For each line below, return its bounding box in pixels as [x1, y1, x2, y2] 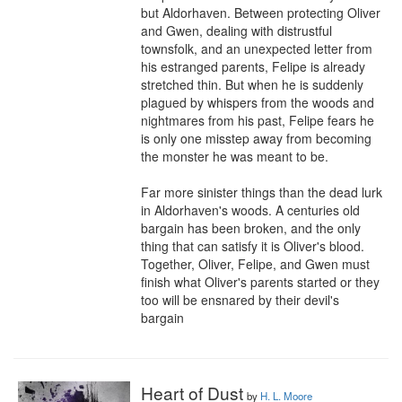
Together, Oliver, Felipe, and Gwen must [141, 255, 370, 273]
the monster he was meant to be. [141, 147, 328, 165]
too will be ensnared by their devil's [141, 291, 339, 309]
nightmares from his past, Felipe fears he [141, 111, 374, 129]
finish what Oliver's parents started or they [141, 273, 380, 291]
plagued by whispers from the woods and [141, 93, 374, 111]
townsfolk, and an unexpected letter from [141, 39, 372, 57]
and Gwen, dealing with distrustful [141, 22, 332, 39]
